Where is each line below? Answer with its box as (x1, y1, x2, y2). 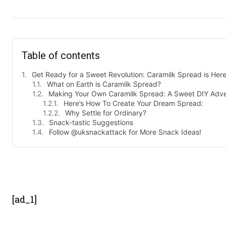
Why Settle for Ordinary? (65, 108, 146, 117)
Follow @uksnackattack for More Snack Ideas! (49, 128, 201, 136)
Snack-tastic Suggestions (49, 118, 133, 127)
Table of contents (22, 49, 100, 62)
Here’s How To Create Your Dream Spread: (64, 99, 203, 107)
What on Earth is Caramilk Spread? (47, 80, 161, 88)
